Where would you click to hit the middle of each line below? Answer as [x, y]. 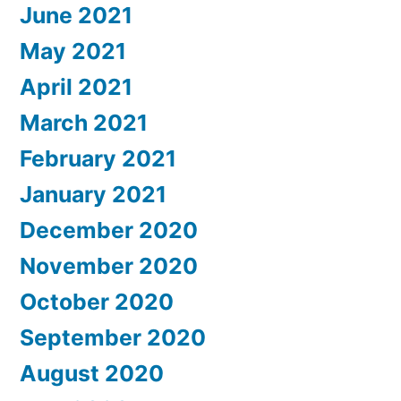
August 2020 [92, 374]
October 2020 [97, 302]
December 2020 [109, 230]
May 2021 [73, 51]
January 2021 [93, 195]
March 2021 [84, 123]
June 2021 [76, 16]
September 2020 [113, 338]
